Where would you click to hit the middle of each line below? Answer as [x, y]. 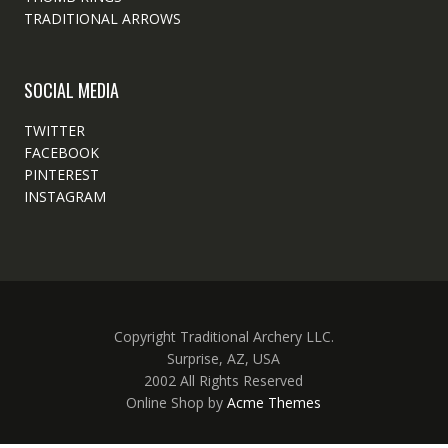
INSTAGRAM [64, 196]
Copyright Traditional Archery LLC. [223, 336]
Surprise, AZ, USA [224, 358]
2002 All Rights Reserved [224, 380]
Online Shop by [177, 402]
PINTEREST [61, 174]
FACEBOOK [61, 152]
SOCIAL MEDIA [71, 89]
